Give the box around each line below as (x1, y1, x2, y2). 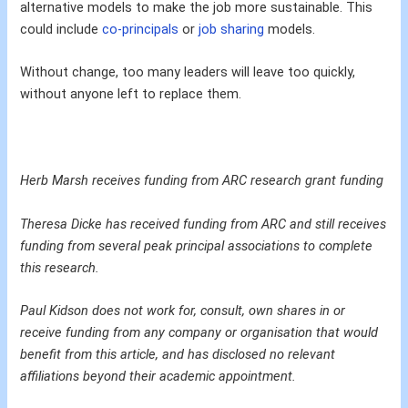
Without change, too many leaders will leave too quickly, (20, 64, 356, 81)
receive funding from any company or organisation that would (20, 323, 379, 341)
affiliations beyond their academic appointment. (20, 367, 297, 384)
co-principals (102, 21, 179, 38)
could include (20, 21, 103, 38)
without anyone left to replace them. (20, 86, 242, 103)
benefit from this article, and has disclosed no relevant (20, 345, 336, 362)
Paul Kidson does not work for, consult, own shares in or (20, 301, 346, 319)
